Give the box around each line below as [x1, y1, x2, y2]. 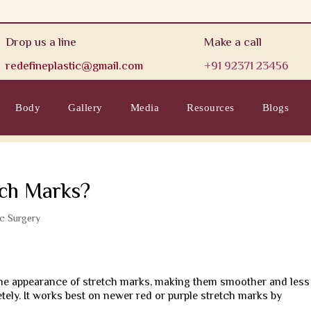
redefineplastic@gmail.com [6, 58, 144, 76]
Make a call [204, 34, 262, 52]
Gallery [68, 101, 103, 113]
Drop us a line [6, 34, 77, 52]
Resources [187, 101, 235, 113]
